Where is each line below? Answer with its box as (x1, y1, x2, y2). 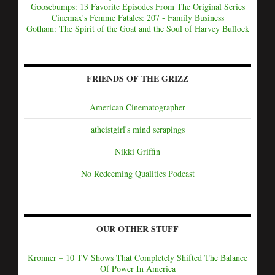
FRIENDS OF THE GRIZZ (87, 72, 188, 85)
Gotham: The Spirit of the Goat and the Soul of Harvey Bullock (26, 23, 249, 34)
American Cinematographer (90, 101, 185, 113)
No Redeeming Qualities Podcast (80, 168, 195, 179)
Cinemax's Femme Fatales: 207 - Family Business (51, 12, 224, 23)
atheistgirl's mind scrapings (90, 123, 185, 135)
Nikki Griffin (115, 145, 160, 157)
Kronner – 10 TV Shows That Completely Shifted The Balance (28, 252, 247, 263)
